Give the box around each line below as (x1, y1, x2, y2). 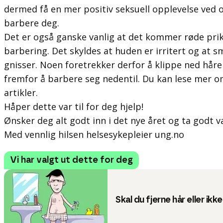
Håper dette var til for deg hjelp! (4, 101, 143, 112)
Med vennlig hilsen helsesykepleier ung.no (4, 128, 184, 140)
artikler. (4, 87, 38, 99)
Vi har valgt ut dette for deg (10, 156, 133, 165)
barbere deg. (4, 17, 59, 29)
